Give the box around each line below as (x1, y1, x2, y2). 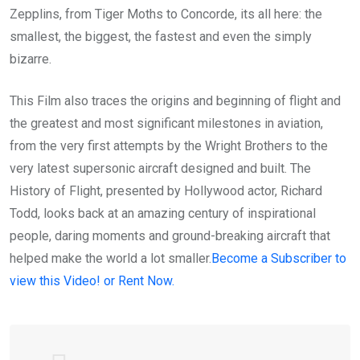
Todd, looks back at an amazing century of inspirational (10, 206, 316, 222)
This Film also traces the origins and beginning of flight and (10, 93, 341, 109)
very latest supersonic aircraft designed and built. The (10, 161, 311, 177)
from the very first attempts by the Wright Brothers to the (10, 138, 328, 154)
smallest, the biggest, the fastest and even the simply (10, 29, 312, 45)
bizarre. (10, 51, 51, 67)
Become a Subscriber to (211, 251, 346, 267)
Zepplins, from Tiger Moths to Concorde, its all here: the (10, 6, 322, 22)
